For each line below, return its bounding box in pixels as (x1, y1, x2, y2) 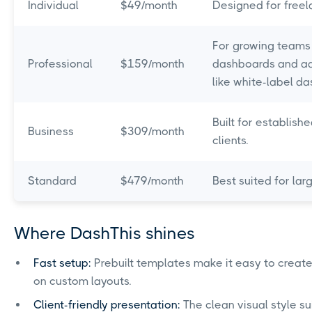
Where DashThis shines (14, 224, 195, 244)
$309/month (120, 125, 185, 139)
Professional (28, 57, 93, 71)
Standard (28, 174, 77, 188)
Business (28, 125, 74, 139)
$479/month (120, 174, 184, 188)
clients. (212, 134, 248, 148)
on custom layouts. (33, 274, 131, 288)
